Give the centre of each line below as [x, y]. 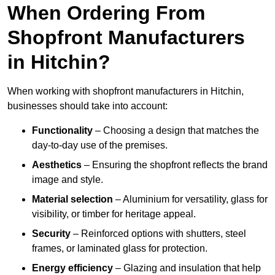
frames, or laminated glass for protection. [120, 249]
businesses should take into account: [87, 106]
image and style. [68, 180]
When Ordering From [106, 13]
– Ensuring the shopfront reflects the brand [175, 165]
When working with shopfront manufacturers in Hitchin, [126, 91]
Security [51, 234]
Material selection [72, 199]
